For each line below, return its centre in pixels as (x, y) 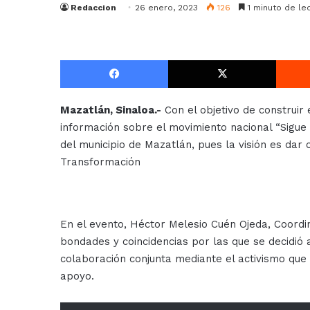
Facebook (188, 60)
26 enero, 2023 (166, 8)
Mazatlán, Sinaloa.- (111, 110)
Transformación (100, 162)
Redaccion (93, 8)
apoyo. (77, 276)
